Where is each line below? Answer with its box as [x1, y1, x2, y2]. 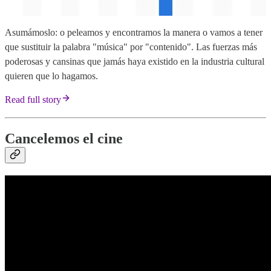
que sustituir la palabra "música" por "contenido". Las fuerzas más [5, 41, 257, 52]
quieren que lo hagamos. [5, 70, 98, 81]
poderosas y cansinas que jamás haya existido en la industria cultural [5, 56, 264, 67]
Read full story [5, 94, 61, 105]
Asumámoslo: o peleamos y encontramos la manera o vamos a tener [5, 27, 263, 38]
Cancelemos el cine [5, 130, 123, 146]
